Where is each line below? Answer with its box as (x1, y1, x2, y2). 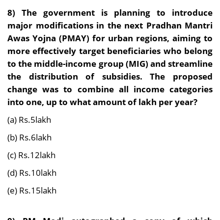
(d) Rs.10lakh (7, 166, 56, 179)
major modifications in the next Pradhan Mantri (7, 19, 213, 31)
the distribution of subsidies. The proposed (7, 70, 213, 82)
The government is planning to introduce (22, 6, 213, 19)
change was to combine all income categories (7, 83, 213, 95)
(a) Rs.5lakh (7, 113, 51, 126)
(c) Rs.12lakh (7, 149, 55, 161)
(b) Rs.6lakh (7, 131, 52, 143)
